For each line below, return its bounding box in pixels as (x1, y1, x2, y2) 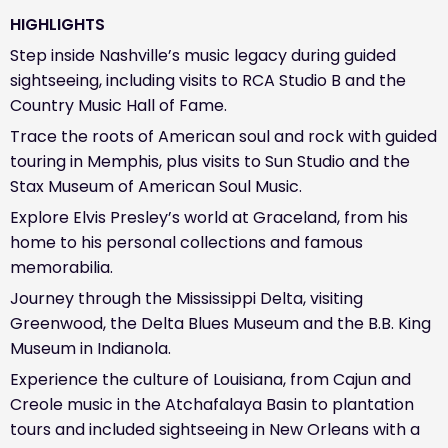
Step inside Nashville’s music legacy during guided (10, 44, 396, 68)
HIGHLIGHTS (10, 13, 105, 37)
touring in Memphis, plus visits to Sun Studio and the (10, 150, 410, 174)
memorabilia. (10, 256, 113, 280)
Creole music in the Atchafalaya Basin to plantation (10, 393, 414, 417)
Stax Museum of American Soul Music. (10, 175, 302, 199)
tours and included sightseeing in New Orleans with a (10, 418, 420, 442)
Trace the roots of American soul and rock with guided (10, 125, 437, 149)
